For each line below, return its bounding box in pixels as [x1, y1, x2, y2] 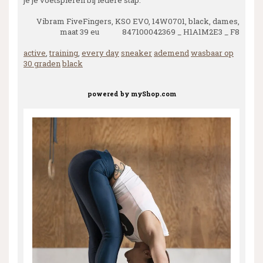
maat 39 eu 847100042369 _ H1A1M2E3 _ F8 [60, 26, 240, 37]
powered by [87, 90, 131, 99]
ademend [154, 47, 189, 58]
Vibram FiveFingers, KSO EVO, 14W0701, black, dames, [36, 15, 240, 26]
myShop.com [130, 90, 176, 99]
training [49, 47, 78, 58]
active [23, 47, 46, 58]
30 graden [23, 58, 60, 69]
